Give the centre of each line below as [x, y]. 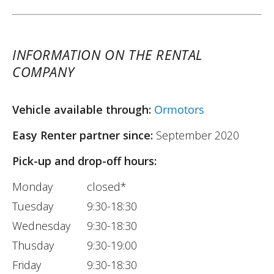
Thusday [33, 245]
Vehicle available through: [83, 109]
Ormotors [179, 109]
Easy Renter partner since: [84, 135]
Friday [27, 265]
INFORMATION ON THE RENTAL [108, 54]
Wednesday [41, 225]
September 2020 [198, 135]
